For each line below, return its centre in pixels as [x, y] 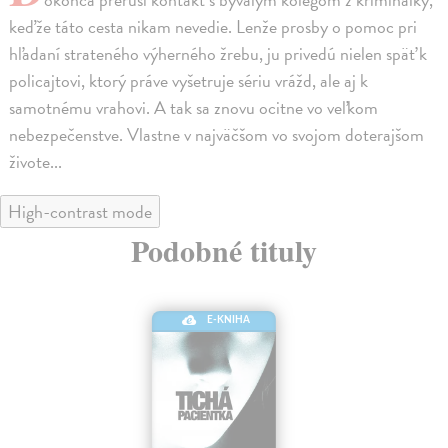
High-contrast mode [80, 211]
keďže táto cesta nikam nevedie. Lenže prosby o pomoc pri [213, 26]
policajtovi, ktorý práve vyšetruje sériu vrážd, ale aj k [189, 80]
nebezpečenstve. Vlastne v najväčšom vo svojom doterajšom [217, 134]
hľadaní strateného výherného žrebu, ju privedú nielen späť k [218, 53]
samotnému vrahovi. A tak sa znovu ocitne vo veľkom [194, 107]
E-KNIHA [229, 319]
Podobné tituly [224, 249]
